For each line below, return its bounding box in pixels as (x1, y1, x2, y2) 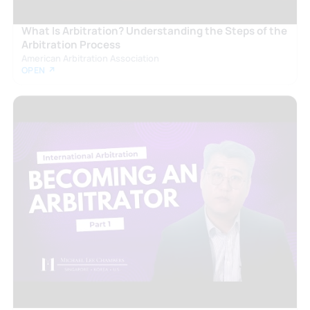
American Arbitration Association (21, 51, 159, 64)
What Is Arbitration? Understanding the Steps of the (21, 23, 287, 38)
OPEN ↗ (21, 64, 57, 76)
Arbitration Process (21, 37, 120, 52)
